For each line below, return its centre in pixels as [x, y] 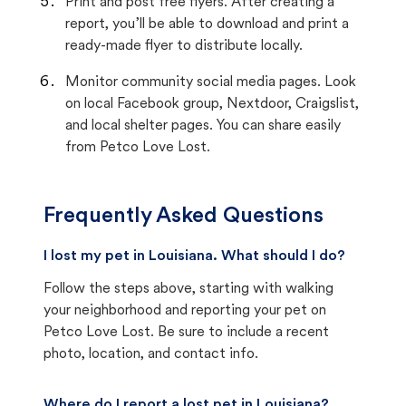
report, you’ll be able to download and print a [207, 24]
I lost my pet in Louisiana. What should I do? [194, 256]
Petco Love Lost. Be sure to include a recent [186, 333]
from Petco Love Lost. [138, 148]
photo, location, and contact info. [151, 354]
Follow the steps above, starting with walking [188, 289]
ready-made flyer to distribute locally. [184, 46]
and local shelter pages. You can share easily [203, 126]
